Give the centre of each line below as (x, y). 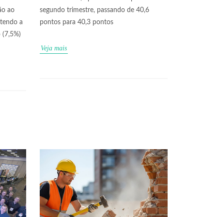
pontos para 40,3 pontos (77, 22)
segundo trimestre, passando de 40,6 (94, 10)
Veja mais (54, 48)
